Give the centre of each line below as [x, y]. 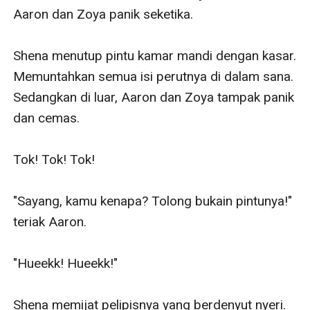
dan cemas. [47, 118]
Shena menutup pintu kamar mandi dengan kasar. [155, 55]
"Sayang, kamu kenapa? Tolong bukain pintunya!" [153, 201]
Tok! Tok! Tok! [54, 159]
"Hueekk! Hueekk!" [66, 263]
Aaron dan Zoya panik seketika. [103, 14]
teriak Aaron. [50, 221]
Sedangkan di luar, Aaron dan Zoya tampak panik [154, 97]
